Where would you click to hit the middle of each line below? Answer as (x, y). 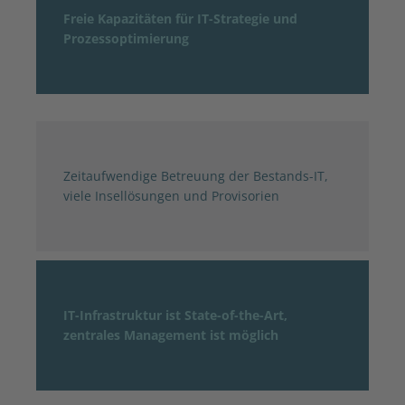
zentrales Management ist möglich (171, 334)
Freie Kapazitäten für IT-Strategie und (180, 18)
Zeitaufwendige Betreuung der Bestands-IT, (196, 175)
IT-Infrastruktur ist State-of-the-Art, (175, 315)
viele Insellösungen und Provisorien (171, 195)
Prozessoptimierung (126, 38)
